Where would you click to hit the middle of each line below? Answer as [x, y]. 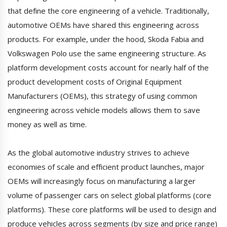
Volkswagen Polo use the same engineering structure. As [107, 53]
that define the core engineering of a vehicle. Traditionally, [108, 11]
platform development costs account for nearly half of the [108, 68]
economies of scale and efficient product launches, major [106, 167]
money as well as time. [47, 124]
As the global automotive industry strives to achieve [99, 153]
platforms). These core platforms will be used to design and [112, 210]
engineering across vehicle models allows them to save [104, 110]
